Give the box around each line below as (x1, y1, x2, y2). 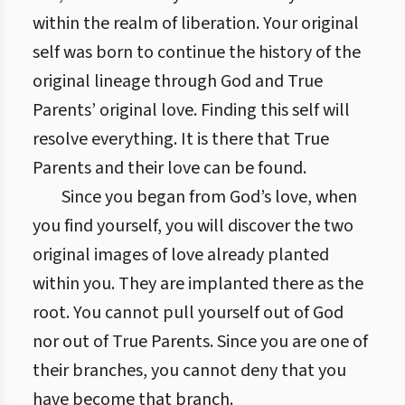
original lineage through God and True (33, 69, 323, 94)
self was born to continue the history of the (33, 40, 361, 65)
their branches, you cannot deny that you (33, 358, 346, 383)
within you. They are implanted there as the (33, 271, 363, 297)
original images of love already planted (33, 242, 329, 268)
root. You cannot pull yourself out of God (33, 300, 344, 325)
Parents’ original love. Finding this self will (33, 98, 350, 123)
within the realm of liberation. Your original (33, 11, 359, 36)
